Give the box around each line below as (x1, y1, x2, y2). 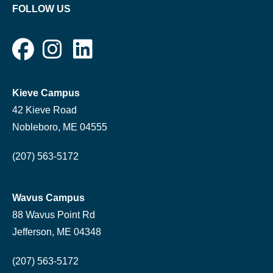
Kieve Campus (12, 87, 80, 98)
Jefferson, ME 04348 (12, 226, 101, 237)
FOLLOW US (12, 3, 71, 14)
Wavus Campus (12, 192, 85, 203)
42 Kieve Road (12, 104, 77, 115)
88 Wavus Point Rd (12, 209, 95, 220)
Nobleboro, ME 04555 (12, 121, 107, 132)
